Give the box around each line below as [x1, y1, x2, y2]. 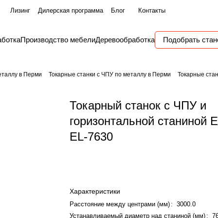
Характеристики [70, 187, 121, 195]
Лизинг [10, 7, 30, 14]
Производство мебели [20, 36, 95, 44]
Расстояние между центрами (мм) [70, 200, 170, 208]
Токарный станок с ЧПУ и [70, 99, 207, 112]
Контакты [138, 7, 165, 14]
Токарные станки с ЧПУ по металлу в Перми [49, 71, 171, 78]
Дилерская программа [38, 7, 103, 14]
